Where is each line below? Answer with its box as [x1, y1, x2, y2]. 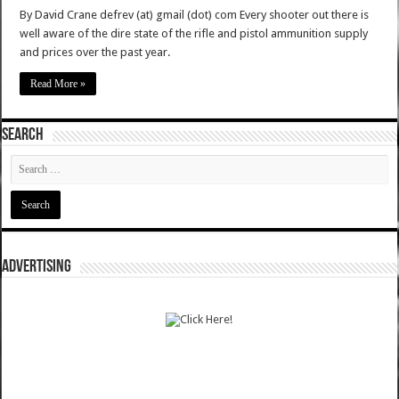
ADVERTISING [2, 258, 72, 277]
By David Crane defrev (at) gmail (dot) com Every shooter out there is [20, 8, 370, 22]
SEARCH [2, 126, 45, 145]
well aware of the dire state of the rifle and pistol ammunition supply [20, 27, 369, 41]
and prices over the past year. [20, 45, 171, 60]
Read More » [30, 77, 86, 91]
